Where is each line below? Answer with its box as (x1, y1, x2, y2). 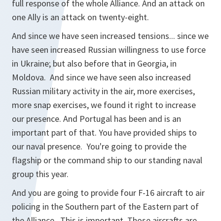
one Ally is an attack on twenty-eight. (12, 11, 151, 23)
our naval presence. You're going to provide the (12, 141, 186, 152)
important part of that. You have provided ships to (12, 127, 197, 138)
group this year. (12, 168, 69, 180)
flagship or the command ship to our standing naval (12, 154, 202, 166)
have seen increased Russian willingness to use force (12, 44, 206, 55)
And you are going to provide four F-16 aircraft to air (12, 187, 205, 198)
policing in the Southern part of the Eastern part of (12, 201, 199, 212)
